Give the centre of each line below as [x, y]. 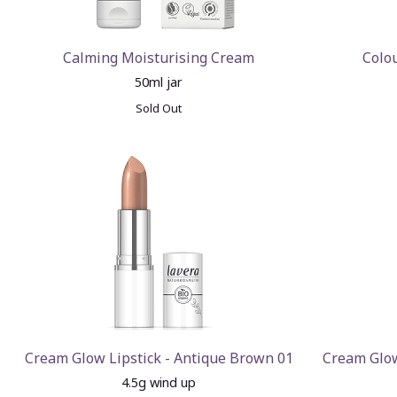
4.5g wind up [159, 382]
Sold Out [159, 108]
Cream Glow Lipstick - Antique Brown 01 [159, 358]
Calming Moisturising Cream [159, 58]
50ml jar [159, 82]
